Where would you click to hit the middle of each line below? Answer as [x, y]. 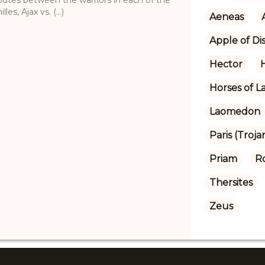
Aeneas [226, 17]
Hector [226, 64]
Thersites [231, 182]
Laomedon [235, 111]
